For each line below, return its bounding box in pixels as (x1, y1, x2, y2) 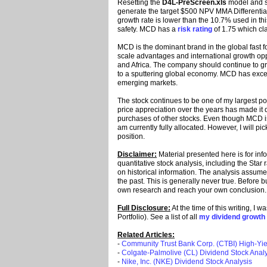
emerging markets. (117, 79, 178, 88)
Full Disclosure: (117, 204, 170, 213)
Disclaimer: (117, 150, 157, 159)
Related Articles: (117, 231, 175, 240)
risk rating (178, 25, 212, 34)
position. (117, 132, 145, 141)
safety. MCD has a (117, 25, 178, 34)
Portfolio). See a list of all (117, 213, 199, 222)
